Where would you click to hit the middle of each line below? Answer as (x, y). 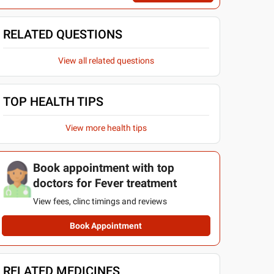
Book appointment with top (103, 168)
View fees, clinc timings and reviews (100, 201)
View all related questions (106, 61)
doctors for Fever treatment (105, 183)
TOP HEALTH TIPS (53, 102)
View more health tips (106, 128)
